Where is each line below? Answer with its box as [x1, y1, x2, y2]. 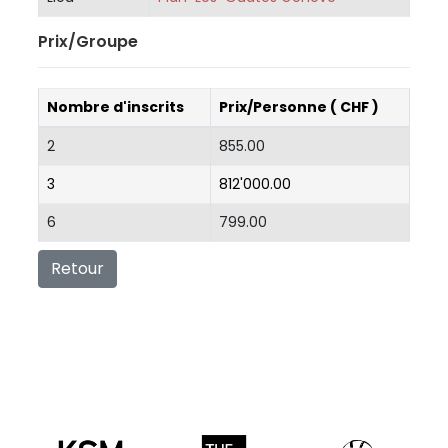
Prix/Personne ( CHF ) [219, 96, 379, 117]
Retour [51, 256, 104, 280]
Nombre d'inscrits [47, 96, 184, 117]
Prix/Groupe [38, 29, 138, 53]
